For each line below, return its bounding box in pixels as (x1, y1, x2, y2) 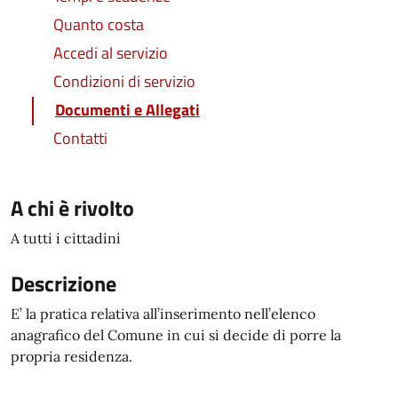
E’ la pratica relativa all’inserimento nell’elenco (11, 305, 315, 322)
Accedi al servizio (53, 41, 168, 65)
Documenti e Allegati (55, 98, 200, 122)
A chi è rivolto (11, 192, 134, 224)
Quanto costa (53, 12, 144, 36)
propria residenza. (11, 347, 132, 365)
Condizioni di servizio (53, 69, 195, 93)
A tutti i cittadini (11, 229, 121, 247)
